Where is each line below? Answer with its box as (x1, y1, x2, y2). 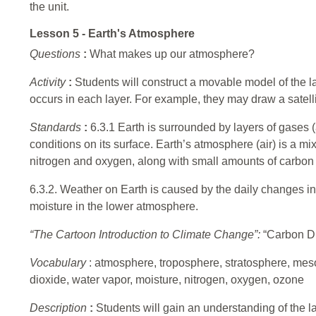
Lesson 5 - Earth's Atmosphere (30, 28, 195, 40)
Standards (30, 121, 84, 134)
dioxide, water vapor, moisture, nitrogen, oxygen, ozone (30, 274, 304, 286)
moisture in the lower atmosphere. (30, 200, 198, 213)
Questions (30, 48, 83, 61)
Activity (30, 76, 68, 89)
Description (30, 302, 90, 315)
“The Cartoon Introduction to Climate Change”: (30, 229, 263, 241)
